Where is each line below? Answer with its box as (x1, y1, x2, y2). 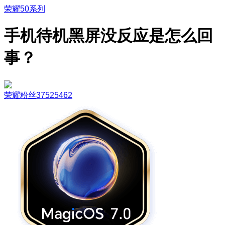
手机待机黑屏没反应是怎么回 (4, 27, 213, 45)
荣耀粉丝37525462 (4, 90, 72, 99)
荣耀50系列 (4, 5, 45, 13)
